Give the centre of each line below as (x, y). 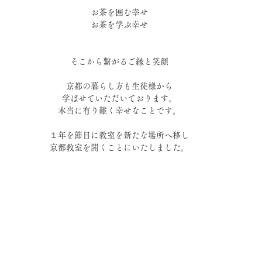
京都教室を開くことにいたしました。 (119, 147)
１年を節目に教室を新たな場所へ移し (119, 135)
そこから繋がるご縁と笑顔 (119, 61)
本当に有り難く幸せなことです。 (119, 110)
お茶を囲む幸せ (119, 12)
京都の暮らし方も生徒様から (119, 86)
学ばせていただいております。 (119, 98)
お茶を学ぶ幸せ (119, 24)
